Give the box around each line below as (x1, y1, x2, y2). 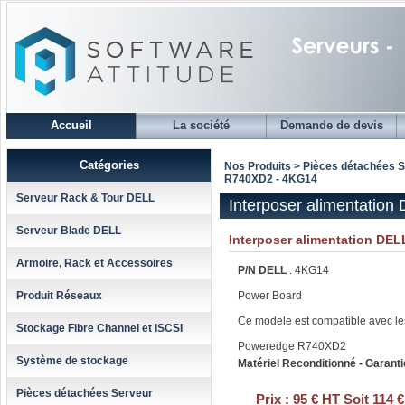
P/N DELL (238, 264, 289, 277)
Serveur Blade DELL (16, 224, 121, 237)
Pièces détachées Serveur (16, 387, 153, 400)
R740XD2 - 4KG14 (224, 173, 317, 185)
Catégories (79, 158, 139, 172)
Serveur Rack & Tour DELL (16, 192, 155, 204)
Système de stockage (16, 354, 128, 367)
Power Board (238, 289, 302, 302)
